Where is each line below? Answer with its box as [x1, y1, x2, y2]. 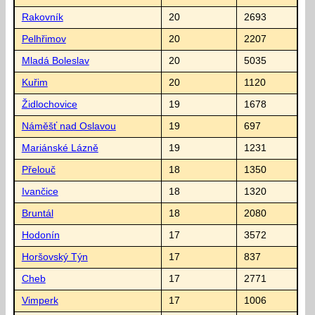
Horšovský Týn [21, 251, 88, 262]
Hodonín [21, 229, 60, 240]
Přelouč [21, 164, 56, 175]
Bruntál [21, 207, 53, 219]
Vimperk [21, 295, 58, 306]
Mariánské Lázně [21, 142, 98, 153]
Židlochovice [21, 98, 77, 110]
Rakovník [21, 11, 63, 22]
